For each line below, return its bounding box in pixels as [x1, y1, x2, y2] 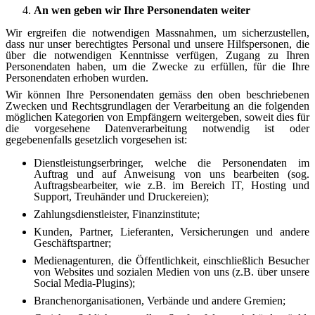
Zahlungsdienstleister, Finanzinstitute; [34, 207, 200, 220]
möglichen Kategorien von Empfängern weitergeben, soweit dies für [6, 110, 309, 123]
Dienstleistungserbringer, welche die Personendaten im [34, 156, 309, 169]
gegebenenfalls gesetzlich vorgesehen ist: [6, 133, 187, 146]
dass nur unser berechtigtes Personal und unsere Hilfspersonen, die [6, 37, 309, 50]
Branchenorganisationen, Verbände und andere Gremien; [34, 294, 285, 307]
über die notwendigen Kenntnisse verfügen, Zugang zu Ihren [6, 49, 309, 61]
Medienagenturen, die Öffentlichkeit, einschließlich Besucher [34, 254, 309, 266]
